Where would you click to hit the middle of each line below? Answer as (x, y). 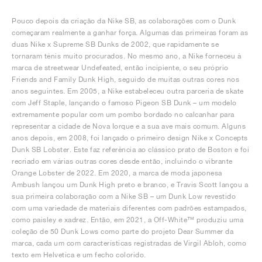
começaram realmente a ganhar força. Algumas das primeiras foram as (130, 32)
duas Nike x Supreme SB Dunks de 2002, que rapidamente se (115, 44)
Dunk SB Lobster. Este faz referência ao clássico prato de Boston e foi (130, 149)
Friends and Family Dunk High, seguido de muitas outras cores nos (125, 79)
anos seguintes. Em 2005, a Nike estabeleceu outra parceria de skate (128, 91)
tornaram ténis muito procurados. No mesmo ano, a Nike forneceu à (126, 56)
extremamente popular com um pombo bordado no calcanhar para (123, 114)
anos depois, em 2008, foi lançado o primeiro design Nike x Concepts (130, 137)
